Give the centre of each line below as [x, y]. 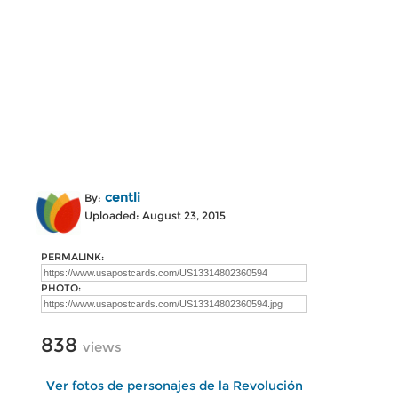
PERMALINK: [72, 257]
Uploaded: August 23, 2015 [155, 215]
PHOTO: [61, 288]
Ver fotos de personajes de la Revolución [174, 386]
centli [123, 197]
